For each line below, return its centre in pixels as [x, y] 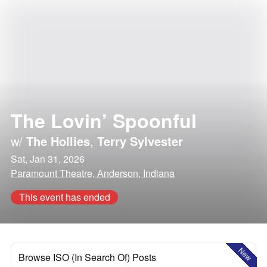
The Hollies [58, 141]
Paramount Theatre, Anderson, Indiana [93, 173]
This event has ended [64, 197]
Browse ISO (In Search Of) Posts [87, 257]
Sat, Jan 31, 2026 [48, 159]
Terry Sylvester [140, 141]
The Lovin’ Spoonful [104, 120]
